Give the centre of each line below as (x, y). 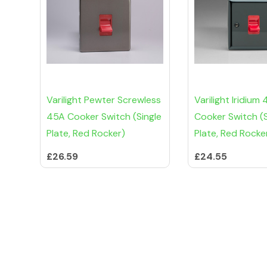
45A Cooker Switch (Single (104, 117)
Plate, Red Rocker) (86, 133)
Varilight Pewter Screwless (104, 100)
